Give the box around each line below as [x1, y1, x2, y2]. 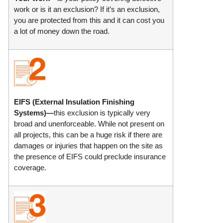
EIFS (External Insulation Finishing [14, 98, 134, 107]
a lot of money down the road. [14, 27, 110, 36]
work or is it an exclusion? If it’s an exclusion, [14, 5, 160, 14]
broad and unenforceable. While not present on [14, 119, 164, 128]
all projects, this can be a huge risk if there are [14, 130, 162, 139]
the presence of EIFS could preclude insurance [14, 152, 166, 161]
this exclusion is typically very [54, 109, 150, 117]
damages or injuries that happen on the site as [14, 141, 163, 150]
